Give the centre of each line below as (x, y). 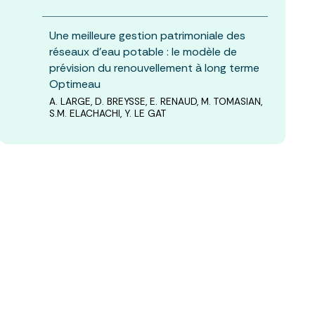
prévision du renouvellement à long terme (154, 67)
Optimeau (75, 84)
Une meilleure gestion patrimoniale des (147, 35)
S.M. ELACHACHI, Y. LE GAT (107, 113)
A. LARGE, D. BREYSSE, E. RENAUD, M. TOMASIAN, (155, 101)
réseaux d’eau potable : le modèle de (143, 51)
